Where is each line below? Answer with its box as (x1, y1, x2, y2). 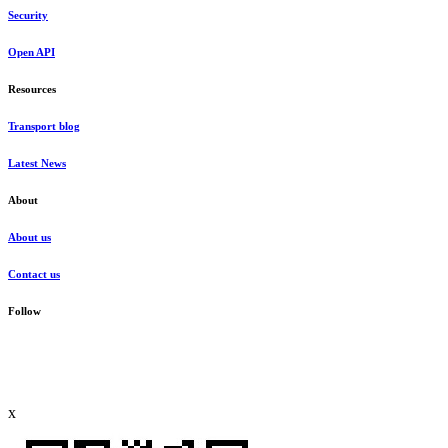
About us (8, 231, 51, 244)
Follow (8, 305, 41, 318)
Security (8, 9, 48, 22)
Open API (8, 46, 55, 59)
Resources (8, 83, 56, 96)
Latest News (8, 157, 66, 170)
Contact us (8, 268, 60, 281)
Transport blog (8, 120, 80, 133)
